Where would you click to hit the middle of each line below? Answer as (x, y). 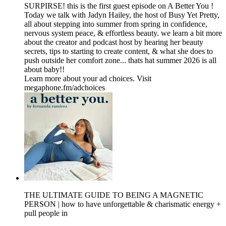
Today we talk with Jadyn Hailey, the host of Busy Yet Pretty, (122, 15)
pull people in (46, 213)
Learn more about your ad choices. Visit (88, 79)
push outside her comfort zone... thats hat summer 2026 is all (120, 61)
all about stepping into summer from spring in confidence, (116, 24)
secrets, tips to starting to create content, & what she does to (119, 51)
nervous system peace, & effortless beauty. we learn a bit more (123, 33)
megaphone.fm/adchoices (65, 88)
